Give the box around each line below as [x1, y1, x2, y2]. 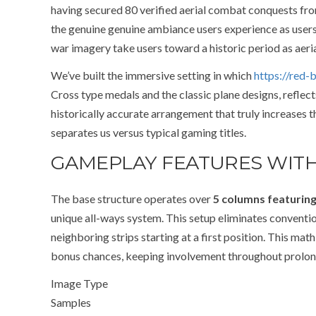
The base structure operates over [51, 192, 213, 205]
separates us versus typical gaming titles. [51, 126, 246, 139]
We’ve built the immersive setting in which [51, 68, 254, 82]
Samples [51, 296, 91, 309]
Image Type [51, 276, 108, 290]
